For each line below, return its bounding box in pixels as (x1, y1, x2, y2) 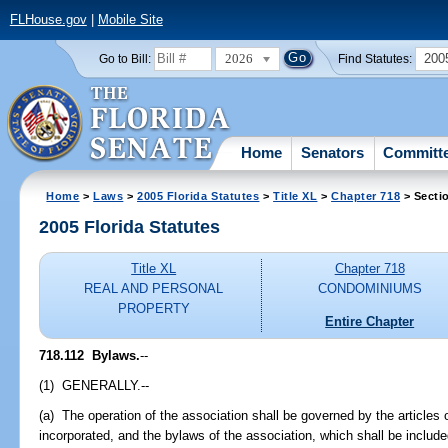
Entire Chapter (325, 313, 415, 329)
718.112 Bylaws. (39, 347, 141, 363)
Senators (301, 143, 365, 161)
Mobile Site (97, 12, 163, 28)
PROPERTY (117, 301, 190, 317)
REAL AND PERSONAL (84, 281, 224, 297)
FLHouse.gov (9, 12, 87, 28)
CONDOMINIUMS (317, 281, 422, 297)
